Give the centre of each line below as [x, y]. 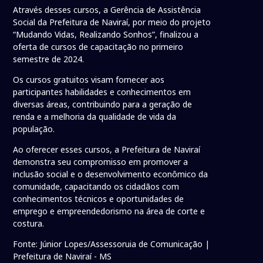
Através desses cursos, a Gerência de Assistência [107, 10]
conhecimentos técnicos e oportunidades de [99, 199]
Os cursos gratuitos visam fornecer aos [89, 80]
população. [34, 129]
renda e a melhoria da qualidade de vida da [95, 117]
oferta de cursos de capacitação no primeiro [98, 47]
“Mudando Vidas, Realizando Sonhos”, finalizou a [106, 35]
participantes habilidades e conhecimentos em [102, 92]
